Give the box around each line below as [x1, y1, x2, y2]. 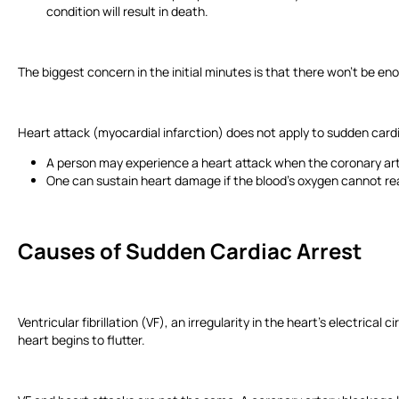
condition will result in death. [46, 2, 214, 20]
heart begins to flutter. [18, 331, 151, 349]
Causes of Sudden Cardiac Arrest [18, 236, 370, 266]
